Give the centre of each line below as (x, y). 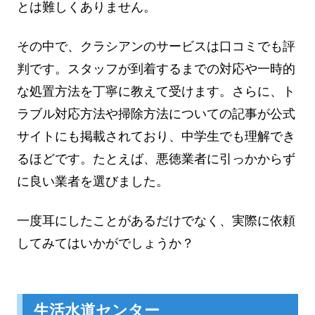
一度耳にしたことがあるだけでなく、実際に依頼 (156, 220)
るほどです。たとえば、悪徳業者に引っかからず (156, 159)
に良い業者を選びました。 (93, 182)
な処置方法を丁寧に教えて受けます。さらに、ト (156, 92)
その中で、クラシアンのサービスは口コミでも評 (156, 47)
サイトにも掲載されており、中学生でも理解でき (156, 137)
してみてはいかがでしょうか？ (105, 243)
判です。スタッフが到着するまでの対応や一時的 (156, 69)
